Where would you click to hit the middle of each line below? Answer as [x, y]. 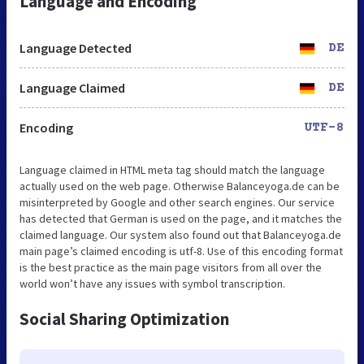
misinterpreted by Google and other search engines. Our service [177, 202]
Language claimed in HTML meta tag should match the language [172, 169]
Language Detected [76, 48]
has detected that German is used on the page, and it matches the [181, 218]
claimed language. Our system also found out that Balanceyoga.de [180, 234]
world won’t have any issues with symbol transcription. [152, 283]
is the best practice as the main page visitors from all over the [171, 267]
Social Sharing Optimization [124, 318]
